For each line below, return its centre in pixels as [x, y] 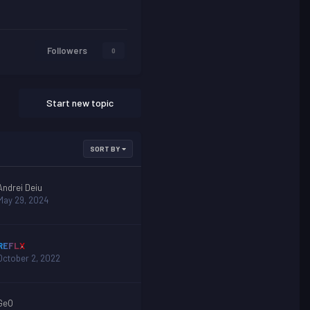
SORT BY [106, 149]
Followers [67, 51]
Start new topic [80, 103]
